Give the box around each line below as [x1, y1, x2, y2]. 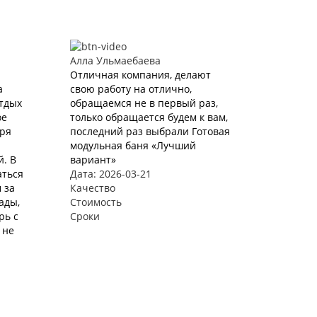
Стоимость [69, 195, 122, 209]
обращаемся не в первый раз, [69, 96, 218, 110]
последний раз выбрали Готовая [69, 125, 230, 139]
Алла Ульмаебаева [69, 54, 161, 68]
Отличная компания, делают [69, 68, 211, 82]
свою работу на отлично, [69, 82, 192, 96]
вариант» [69, 153, 116, 167]
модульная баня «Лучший [69, 139, 196, 153]
